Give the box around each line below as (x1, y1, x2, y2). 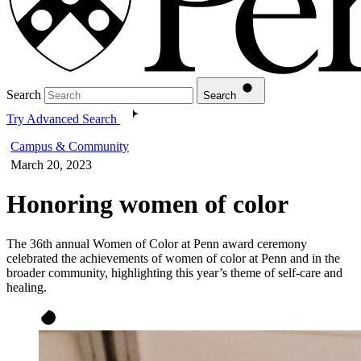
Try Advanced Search (6, 111, 117, 126)
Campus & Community (10, 139, 129, 153)
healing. (6, 280, 47, 294)
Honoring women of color (6, 189, 288, 219)
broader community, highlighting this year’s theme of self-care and (6, 265, 342, 280)
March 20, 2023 (10, 157, 92, 172)
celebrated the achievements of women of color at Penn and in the (6, 251, 340, 265)
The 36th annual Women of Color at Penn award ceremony (6, 236, 307, 251)
